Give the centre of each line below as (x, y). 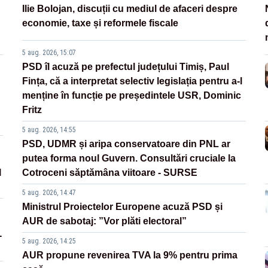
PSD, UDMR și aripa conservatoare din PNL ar (127, 144)
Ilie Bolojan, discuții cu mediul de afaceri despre (130, 9)
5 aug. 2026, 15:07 (49, 53)
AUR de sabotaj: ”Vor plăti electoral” (105, 221)
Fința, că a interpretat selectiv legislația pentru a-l (133, 81)
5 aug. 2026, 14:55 (49, 130)
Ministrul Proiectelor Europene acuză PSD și (123, 207)
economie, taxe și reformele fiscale (100, 23)
